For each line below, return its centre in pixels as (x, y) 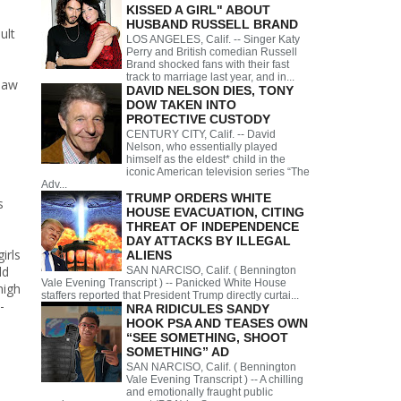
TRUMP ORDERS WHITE (199, 197)
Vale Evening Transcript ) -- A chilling (215, 379)
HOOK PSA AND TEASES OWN (217, 323)
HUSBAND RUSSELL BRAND (212, 24)
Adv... (54, 184)
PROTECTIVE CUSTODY (198, 119)
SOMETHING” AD (178, 351)
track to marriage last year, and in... (210, 77)
